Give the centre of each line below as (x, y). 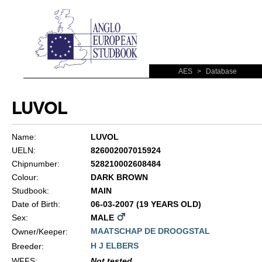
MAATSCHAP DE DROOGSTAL (150, 231)
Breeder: (27, 246)
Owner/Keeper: (39, 232)
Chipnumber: (35, 164)
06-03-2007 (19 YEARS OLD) (146, 204)
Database (220, 71)
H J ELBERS (114, 246)
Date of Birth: (36, 204)
